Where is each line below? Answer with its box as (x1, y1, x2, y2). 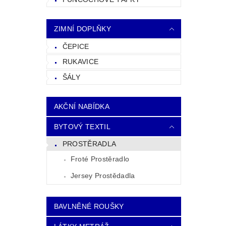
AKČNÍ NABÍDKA (53, 102, 109, 110)
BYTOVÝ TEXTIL (53, 122, 110, 131)
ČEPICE (62, 42, 89, 50)
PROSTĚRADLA (62, 140, 117, 148)
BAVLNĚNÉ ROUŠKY (53, 202, 124, 211)
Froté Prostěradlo (70, 155, 130, 163)
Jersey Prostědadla (70, 172, 135, 180)
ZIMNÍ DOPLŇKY (53, 24, 111, 33)
